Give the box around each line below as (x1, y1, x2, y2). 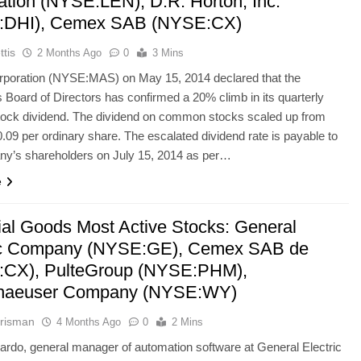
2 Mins (172, 315, 204, 328)
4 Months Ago (56, 315, 122, 328)
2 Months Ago (37, 46, 102, 59)
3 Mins (152, 46, 185, 59)
